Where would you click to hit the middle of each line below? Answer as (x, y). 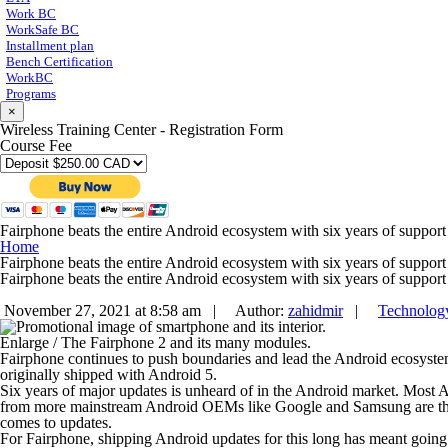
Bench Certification (59, 62)
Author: (258, 311)
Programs (31, 94)
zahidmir (315, 311)
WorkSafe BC (42, 30)
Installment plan (50, 46)
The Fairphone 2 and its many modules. (184, 343)
